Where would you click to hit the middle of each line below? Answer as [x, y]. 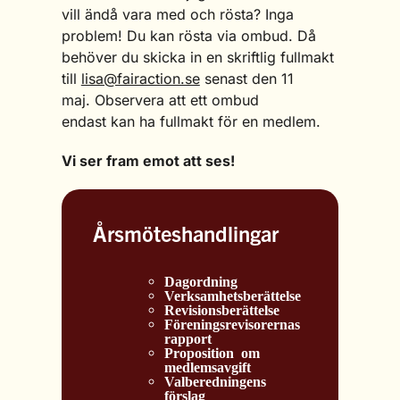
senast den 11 [246, 79]
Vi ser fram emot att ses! [148, 161]
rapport [187, 338]
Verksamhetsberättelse [232, 295]
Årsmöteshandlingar [185, 233]
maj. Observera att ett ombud [160, 100]
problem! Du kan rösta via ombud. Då [188, 36]
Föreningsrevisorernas [232, 324]
